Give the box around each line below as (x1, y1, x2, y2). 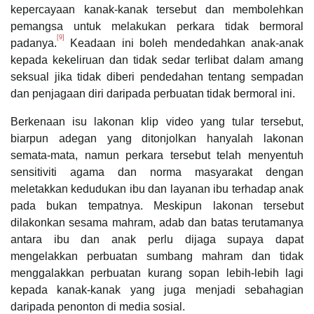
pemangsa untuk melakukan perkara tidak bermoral (11, 20, 303, 32)
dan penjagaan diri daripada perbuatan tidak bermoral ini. (11, 87, 295, 100)
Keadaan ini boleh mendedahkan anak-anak (64, 36, 303, 49)
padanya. (11, 36, 57, 49)
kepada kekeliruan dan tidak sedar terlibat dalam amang (11, 53, 303, 66)
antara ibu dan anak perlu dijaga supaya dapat (11, 233, 303, 245)
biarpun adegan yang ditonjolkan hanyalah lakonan (11, 132, 303, 144)
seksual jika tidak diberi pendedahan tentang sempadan (11, 70, 303, 83)
